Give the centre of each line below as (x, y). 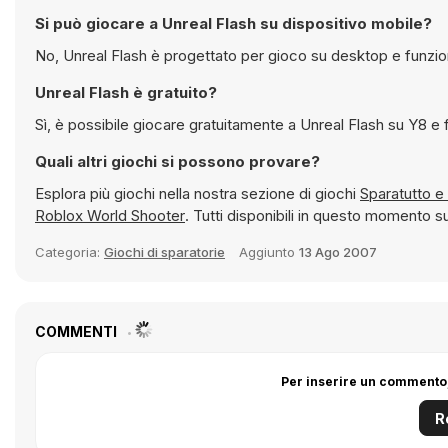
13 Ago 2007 (338, 252)
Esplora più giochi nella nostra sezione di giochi (197, 193)
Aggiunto (269, 252)
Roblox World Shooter (110, 215)
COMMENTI (77, 331)
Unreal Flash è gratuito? (126, 92)
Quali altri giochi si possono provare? (177, 161)
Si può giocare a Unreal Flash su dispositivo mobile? (233, 23)
